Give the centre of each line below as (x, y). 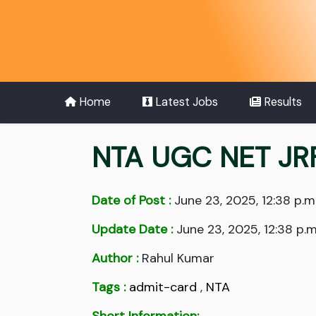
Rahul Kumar (176, 259)
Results (281, 102)
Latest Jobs (185, 102)
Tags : (109, 287)
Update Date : (132, 230)
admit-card (163, 287)
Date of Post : (131, 201)
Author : (115, 259)
